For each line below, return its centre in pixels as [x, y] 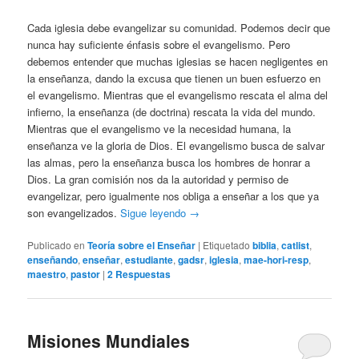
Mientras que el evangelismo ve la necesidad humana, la [159, 129]
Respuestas [142, 274]
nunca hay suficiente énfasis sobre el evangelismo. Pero [159, 45]
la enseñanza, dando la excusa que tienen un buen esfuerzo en [174, 79]
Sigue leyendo [155, 213]
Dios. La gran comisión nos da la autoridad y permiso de [158, 179]
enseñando [53, 260]
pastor [86, 274]
